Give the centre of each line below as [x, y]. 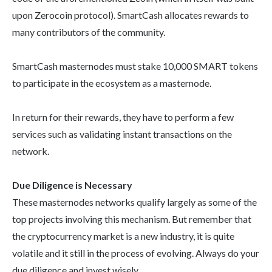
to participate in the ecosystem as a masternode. [112, 83]
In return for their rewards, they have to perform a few [123, 117]
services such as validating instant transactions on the [122, 134]
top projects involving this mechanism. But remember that [132, 219]
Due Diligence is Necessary [72, 185]
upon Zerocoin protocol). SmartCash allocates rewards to [131, 15]
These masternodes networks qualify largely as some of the [134, 202]
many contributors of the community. [89, 32]
